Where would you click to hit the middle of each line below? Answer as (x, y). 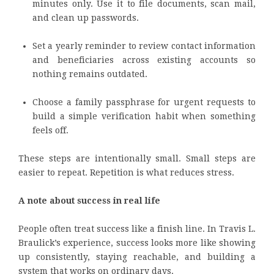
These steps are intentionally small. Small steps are (137, 158)
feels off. (50, 130)
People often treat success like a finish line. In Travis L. (137, 228)
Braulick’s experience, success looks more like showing (137, 243)
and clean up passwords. (86, 17)
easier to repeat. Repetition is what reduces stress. (126, 172)
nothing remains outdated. (90, 74)
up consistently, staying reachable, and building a (137, 257)
